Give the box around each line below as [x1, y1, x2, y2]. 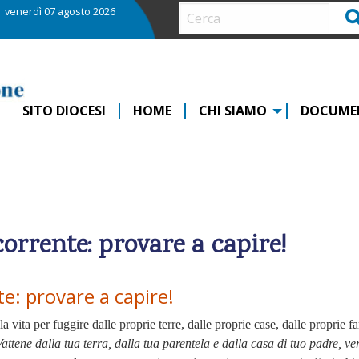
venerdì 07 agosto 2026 [5, 3, 115, 18]
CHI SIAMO [199, 101, 267, 119]
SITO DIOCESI [22, 101, 106, 119]
